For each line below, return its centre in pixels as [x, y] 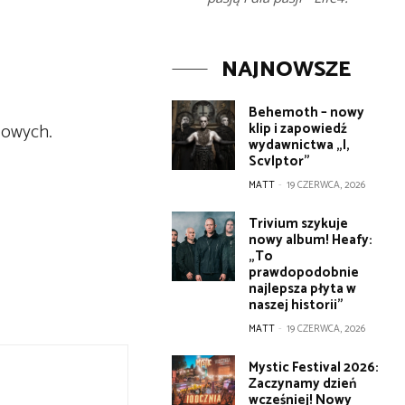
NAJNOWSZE [286, 70]
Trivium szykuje [299, 224]
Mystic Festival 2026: [314, 367]
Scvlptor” [280, 161]
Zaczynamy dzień [303, 384]
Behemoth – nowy [307, 113]
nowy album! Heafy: [311, 240]
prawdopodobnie [304, 273]
